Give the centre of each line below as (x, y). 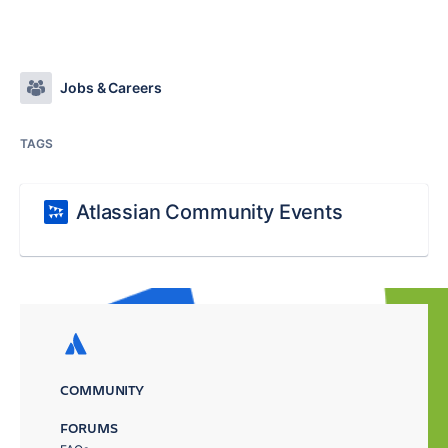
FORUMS (89, 427)
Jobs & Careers (111, 87)
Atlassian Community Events (209, 212)
